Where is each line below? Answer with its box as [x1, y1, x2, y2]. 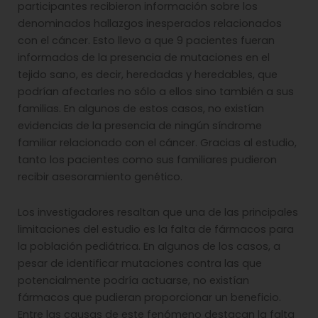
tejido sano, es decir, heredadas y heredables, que [18, 67, 278, 82]
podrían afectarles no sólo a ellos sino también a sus [18, 84, 294, 99]
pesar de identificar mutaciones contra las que [18, 256, 262, 270]
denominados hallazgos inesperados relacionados [18, 16, 282, 31]
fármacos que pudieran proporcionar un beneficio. [18, 290, 281, 305]
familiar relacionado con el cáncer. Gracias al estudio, [18, 136, 297, 150]
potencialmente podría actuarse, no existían [18, 273, 249, 287]
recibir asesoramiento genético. [18, 170, 182, 185]
